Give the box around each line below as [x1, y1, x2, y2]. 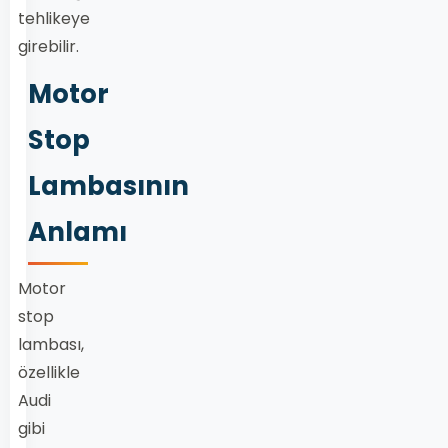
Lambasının [28, 168, 189, 204]
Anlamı [28, 214, 127, 250]
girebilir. [18, 35, 79, 58]
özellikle [18, 361, 80, 384]
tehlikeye [18, 7, 90, 30]
